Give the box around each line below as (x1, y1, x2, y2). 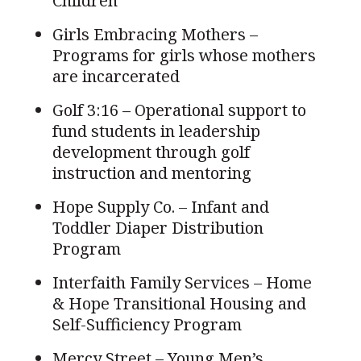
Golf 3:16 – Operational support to (52, 98, 306, 121)
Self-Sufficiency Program (52, 313, 242, 335)
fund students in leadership (52, 119, 260, 142)
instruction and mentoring (52, 161, 251, 184)
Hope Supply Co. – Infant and (52, 195, 269, 218)
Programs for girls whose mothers (52, 44, 316, 66)
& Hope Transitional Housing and (52, 292, 306, 314)
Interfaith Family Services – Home (52, 271, 312, 293)
